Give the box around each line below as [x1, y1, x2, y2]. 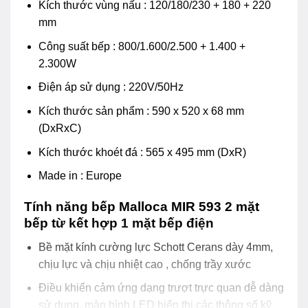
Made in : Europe [38, 170, 122, 182]
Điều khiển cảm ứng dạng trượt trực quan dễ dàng [38, 282, 284, 294]
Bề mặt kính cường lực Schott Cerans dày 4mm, [38, 241, 273, 253]
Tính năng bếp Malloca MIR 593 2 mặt [24, 199, 259, 214]
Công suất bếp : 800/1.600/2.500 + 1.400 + [38, 40, 245, 52]
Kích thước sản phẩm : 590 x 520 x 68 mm [38, 104, 244, 117]
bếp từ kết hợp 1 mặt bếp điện [24, 215, 214, 230]
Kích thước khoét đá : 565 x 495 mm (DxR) [38, 146, 246, 158]
